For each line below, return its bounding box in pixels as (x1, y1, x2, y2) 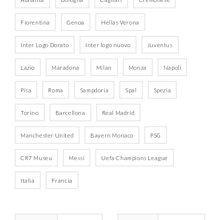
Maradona (52, 64, 80, 71)
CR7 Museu (21, 154, 53, 161)
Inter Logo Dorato (21, 41, 69, 48)
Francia (51, 177, 73, 184)
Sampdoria (80, 86, 109, 93)
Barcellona (55, 109, 85, 116)
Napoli (163, 64, 182, 71)
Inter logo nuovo (85, 41, 131, 48)
